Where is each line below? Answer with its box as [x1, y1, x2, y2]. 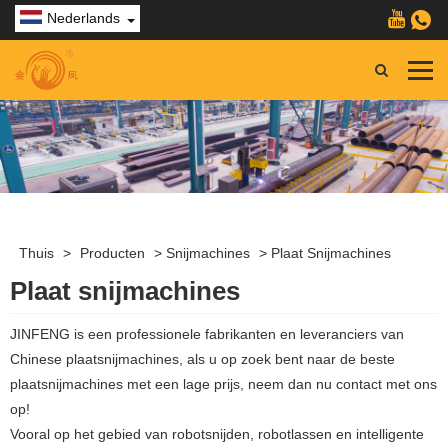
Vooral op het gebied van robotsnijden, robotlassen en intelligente [10, 426, 424, 443]
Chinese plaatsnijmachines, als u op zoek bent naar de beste [10, 351, 395, 368]
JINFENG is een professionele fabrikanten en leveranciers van [10, 326, 404, 343]
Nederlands [47, 10, 120, 26]
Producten [79, 245, 145, 262]
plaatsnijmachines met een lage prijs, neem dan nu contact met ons [10, 376, 437, 393]
